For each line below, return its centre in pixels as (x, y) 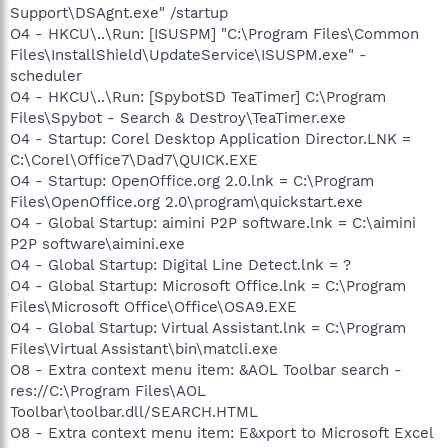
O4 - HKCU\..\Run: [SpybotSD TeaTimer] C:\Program (198, 97)
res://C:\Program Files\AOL (108, 391)
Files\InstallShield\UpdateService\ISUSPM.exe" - (188, 55)
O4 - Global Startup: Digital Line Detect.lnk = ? (180, 265)
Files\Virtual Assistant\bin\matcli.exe (144, 349)
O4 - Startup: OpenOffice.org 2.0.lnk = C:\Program (192, 181)
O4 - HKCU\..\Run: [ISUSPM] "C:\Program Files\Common (214, 34)
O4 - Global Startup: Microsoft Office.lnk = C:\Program (208, 286)
